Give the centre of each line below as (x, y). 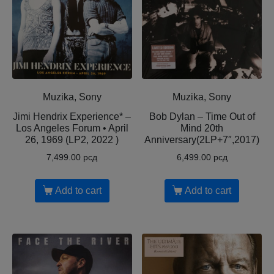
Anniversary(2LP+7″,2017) (202, 140)
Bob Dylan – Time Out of (202, 117)
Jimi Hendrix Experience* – (72, 117)
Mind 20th (202, 128)
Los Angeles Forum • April (72, 128)
